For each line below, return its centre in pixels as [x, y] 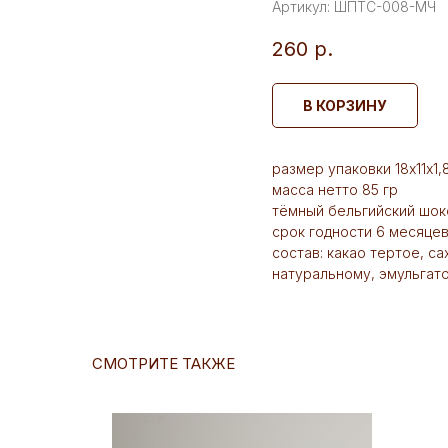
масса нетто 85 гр [335, 190]
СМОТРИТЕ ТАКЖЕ [163, 364]
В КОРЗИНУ [345, 106]
